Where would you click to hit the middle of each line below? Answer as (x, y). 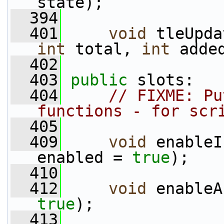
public (99, 80)
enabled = (84, 157)
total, (103, 49)
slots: (161, 80)
